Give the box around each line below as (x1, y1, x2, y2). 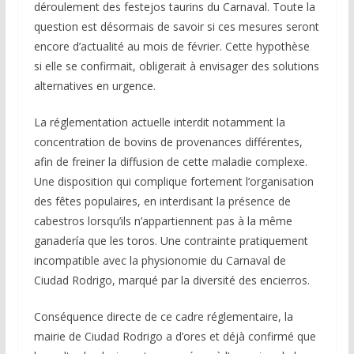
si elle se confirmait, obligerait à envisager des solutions (33, 58, 319, 73)
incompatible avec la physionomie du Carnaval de (33, 252, 286, 268)
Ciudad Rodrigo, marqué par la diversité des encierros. (33, 272, 310, 288)
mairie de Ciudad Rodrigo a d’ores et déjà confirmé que (33, 328, 316, 344)
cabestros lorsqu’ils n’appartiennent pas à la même (33, 213, 292, 228)
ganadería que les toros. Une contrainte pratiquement (33, 232, 308, 248)
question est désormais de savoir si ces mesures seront (33, 18, 319, 34)
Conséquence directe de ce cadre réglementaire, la (33, 308, 293, 324)
